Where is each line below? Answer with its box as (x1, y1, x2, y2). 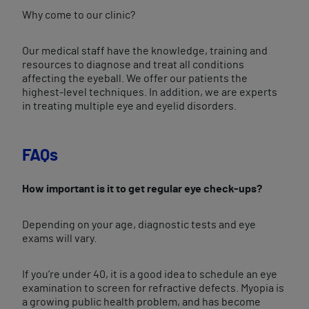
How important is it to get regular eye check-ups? (22, 183, 262, 195)
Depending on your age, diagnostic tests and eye (22, 219, 256, 230)
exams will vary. (22, 233, 97, 244)
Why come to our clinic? (22, 10, 135, 21)
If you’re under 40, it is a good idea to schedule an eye (22, 269, 277, 280)
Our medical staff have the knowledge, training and (22, 46, 268, 57)
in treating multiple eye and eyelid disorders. (22, 101, 237, 112)
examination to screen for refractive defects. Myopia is (22, 283, 284, 294)
